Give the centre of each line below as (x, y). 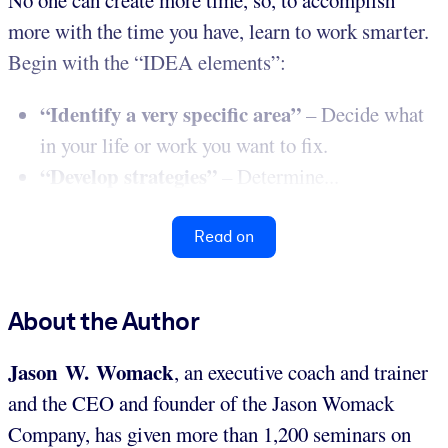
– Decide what (362, 113)
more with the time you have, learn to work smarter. (218, 30)
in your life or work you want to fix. (184, 144)
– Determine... (278, 175)
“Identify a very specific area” (170, 113)
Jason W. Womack (91, 371)
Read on (224, 236)
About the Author (103, 320)
